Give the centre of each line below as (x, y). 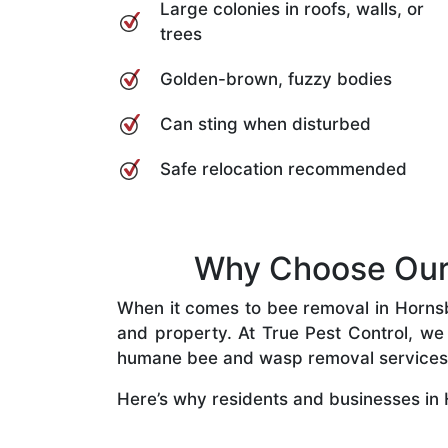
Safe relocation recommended (283, 168)
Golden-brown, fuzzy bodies (276, 78)
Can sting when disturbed (265, 123)
